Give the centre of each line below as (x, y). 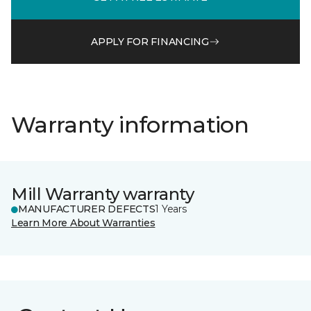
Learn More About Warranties (83, 223)
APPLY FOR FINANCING (150, 41)
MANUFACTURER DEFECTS (87, 209)
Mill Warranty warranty (103, 194)
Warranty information (130, 125)
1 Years (171, 209)
